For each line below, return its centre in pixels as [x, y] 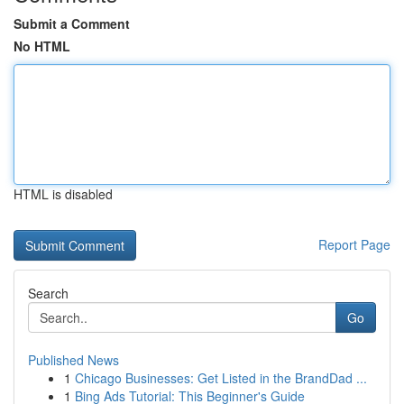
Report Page [354, 244]
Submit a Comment [72, 23]
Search [48, 293]
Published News [73, 360]
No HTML [42, 46]
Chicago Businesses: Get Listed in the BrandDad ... [221, 378]
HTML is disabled [63, 194]
